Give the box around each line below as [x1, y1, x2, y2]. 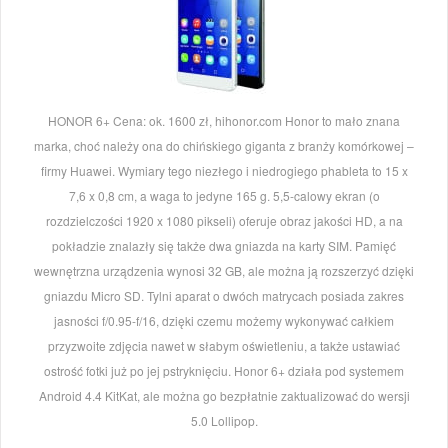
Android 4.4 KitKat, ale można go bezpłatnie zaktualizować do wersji [38, 387, 410, 405]
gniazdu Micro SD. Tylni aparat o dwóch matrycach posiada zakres [44, 287, 404, 305]
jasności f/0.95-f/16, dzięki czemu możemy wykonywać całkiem [54, 312, 394, 330]
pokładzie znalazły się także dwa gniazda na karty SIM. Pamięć [52, 237, 396, 255]
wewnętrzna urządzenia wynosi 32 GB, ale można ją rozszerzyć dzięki [34, 262, 414, 280]
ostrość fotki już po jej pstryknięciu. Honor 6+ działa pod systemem [44, 362, 404, 380]
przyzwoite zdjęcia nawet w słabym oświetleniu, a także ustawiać [48, 337, 400, 355]
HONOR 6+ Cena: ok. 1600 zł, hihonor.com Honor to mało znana [48, 112, 400, 130]
